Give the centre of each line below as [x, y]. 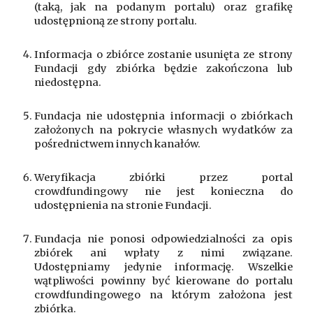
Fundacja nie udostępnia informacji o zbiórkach [163, 116]
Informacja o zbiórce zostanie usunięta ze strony [163, 54]
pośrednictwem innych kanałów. [118, 144]
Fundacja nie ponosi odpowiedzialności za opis [163, 239]
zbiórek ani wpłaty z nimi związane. [163, 253]
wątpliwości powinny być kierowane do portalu [163, 281]
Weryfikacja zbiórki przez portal [163, 177]
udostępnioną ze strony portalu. [116, 21]
